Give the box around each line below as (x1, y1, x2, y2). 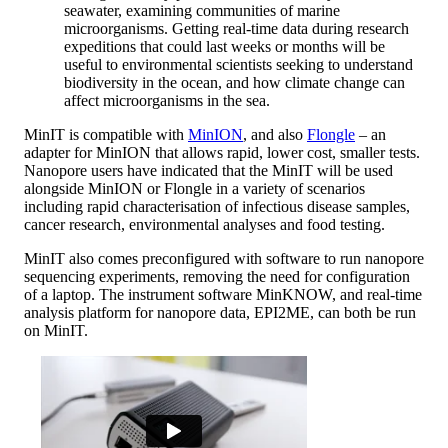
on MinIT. (24, 321, 88, 339)
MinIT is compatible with (24, 125, 188, 143)
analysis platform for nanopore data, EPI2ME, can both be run (24, 303, 416, 321)
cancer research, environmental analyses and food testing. (24, 215, 385, 233)
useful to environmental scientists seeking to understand (64, 55, 413, 73)
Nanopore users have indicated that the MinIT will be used (24, 161, 393, 179)
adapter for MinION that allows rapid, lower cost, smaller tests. (24, 143, 420, 161)
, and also (243, 125, 307, 143)
